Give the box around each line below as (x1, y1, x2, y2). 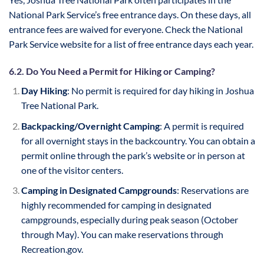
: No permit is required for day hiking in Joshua (67, 85, 254, 97)
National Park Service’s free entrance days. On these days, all (9, 9, 251, 21)
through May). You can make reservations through (21, 229, 223, 240)
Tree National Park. (21, 100, 98, 111)
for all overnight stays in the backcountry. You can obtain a (21, 134, 255, 146)
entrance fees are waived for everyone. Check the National (9, 24, 243, 35)
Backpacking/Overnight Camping (21, 120, 160, 131)
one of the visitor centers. (21, 164, 123, 176)
